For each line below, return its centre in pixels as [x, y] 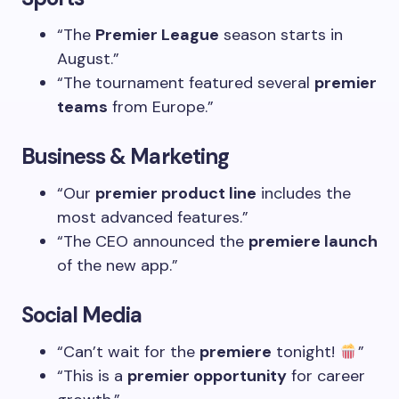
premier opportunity [207, 376]
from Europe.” [161, 107]
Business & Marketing [125, 156]
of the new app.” [118, 265]
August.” [88, 59]
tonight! [305, 352]
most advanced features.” [153, 217]
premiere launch [313, 241]
